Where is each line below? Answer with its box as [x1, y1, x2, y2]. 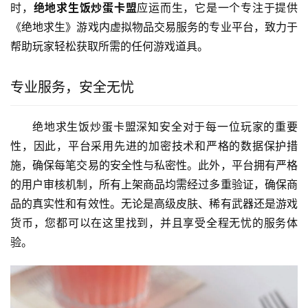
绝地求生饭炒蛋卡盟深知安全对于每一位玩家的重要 [32, 120, 298, 134]
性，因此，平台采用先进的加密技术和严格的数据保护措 [10, 139, 298, 153]
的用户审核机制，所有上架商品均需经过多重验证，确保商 [10, 177, 298, 192]
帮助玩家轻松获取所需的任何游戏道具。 [10, 39, 208, 54]
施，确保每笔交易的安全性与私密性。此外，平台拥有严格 [10, 158, 298, 173]
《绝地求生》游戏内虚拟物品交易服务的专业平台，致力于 [10, 20, 298, 34]
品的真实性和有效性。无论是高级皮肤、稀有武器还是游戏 [10, 197, 298, 211]
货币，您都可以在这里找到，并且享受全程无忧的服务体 [10, 216, 298, 230]
